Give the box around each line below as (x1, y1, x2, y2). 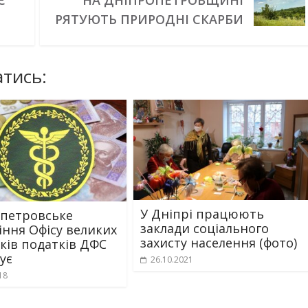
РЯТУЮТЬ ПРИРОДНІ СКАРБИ (54, 11, 243, 27)
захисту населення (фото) (140, 234, 297, 252)
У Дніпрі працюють (140, 206, 264, 223)
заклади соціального (140, 220, 269, 237)
